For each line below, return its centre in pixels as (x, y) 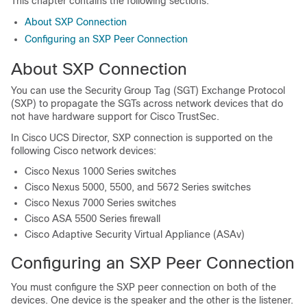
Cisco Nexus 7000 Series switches (100, 203)
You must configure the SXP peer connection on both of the (144, 287)
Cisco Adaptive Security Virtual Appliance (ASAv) (135, 234)
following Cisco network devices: (84, 151)
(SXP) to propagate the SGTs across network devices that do (147, 103)
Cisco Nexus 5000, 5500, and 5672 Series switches (138, 187)
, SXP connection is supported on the (190, 138)
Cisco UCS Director (64, 138)
